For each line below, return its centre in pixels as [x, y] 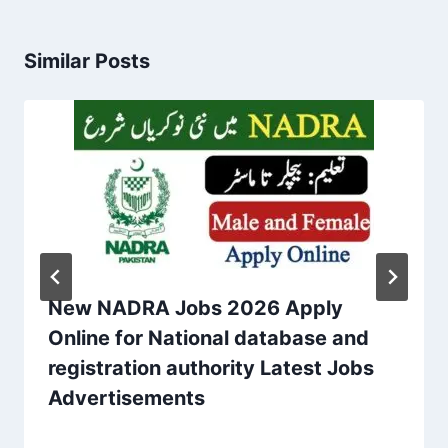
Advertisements [126, 397]
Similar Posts [87, 60]
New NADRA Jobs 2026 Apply [195, 307]
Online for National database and [208, 337]
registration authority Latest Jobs [211, 367]
